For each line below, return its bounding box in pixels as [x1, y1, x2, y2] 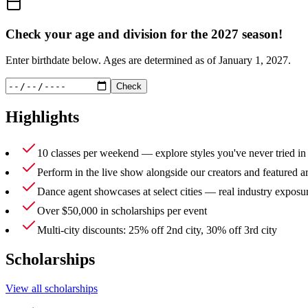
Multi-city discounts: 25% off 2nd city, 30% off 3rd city [37, 224, 277, 236]
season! [239, 26, 283, 41]
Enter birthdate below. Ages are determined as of [5, 54, 219, 67]
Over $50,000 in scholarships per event [37, 205, 207, 217]
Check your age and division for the [5, 26, 211, 41]
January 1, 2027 [219, 54, 288, 67]
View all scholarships [5, 282, 98, 294]
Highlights [5, 108, 79, 126]
